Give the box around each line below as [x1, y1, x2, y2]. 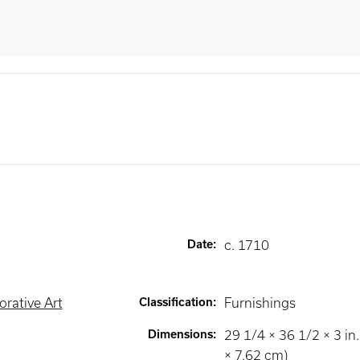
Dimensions [147, 328, 213, 341]
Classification [138, 296, 213, 309]
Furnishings [223, 296, 296, 310]
